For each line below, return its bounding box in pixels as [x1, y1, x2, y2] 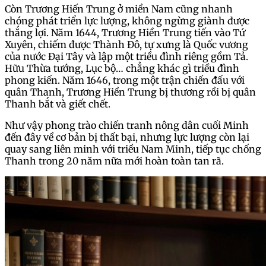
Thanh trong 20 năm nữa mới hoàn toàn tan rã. [5, 155, 226, 167]
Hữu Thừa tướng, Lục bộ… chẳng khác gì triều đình [5, 62, 239, 75]
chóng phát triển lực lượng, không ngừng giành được [5, 15, 249, 27]
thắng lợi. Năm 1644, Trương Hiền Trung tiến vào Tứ [5, 27, 245, 39]
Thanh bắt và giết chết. [5, 98, 113, 110]
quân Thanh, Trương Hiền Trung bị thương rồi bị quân [5, 86, 256, 99]
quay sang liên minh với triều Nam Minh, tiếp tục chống [5, 143, 261, 156]
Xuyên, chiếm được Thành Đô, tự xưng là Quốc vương [5, 39, 248, 51]
